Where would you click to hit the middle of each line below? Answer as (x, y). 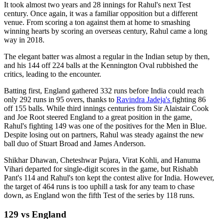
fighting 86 (189, 100)
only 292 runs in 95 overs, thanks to (60, 100)
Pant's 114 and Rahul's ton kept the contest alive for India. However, (109, 178)
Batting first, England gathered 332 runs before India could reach (104, 91)
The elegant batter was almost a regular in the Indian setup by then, (107, 57)
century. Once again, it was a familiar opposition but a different (101, 14)
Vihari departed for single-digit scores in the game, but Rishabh (101, 169)
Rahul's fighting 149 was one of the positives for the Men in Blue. (105, 126)
